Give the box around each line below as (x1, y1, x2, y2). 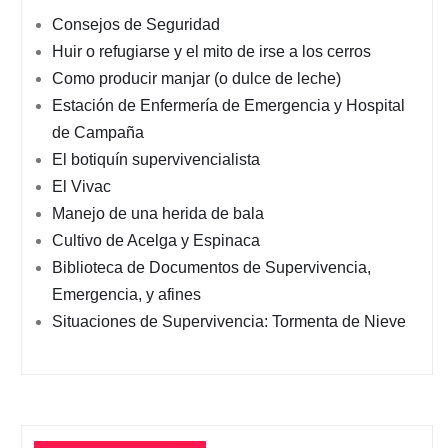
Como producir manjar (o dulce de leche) (52, 70, 341, 87)
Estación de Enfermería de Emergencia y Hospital (52, 97, 405, 114)
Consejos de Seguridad (52, 16, 220, 33)
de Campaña (52, 124, 144, 141)
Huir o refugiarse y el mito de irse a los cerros (52, 43, 371, 60)
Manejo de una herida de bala (52, 205, 264, 222)
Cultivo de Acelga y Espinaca (52, 232, 260, 249)
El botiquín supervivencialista (52, 151, 260, 168)
